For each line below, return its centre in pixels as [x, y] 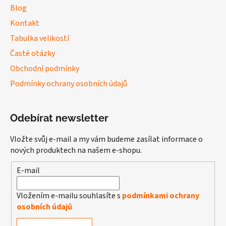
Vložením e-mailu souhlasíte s [69, 195]
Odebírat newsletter [59, 118]
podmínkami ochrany [161, 195]
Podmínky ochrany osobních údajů [69, 84]
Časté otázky [33, 54]
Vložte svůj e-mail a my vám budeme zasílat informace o [106, 139]
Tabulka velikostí [40, 39]
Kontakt [25, 23]
